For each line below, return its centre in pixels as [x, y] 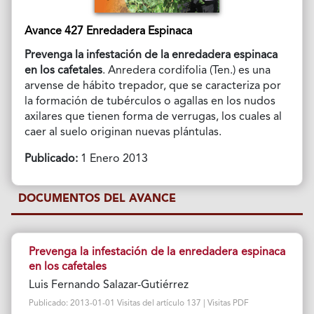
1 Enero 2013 [112, 159]
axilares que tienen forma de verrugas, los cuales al [153, 117]
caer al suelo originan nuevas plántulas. [123, 132]
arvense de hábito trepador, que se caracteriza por [152, 86]
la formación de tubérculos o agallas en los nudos [150, 101]
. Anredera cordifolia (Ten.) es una [186, 70]
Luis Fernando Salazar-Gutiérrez [108, 285]
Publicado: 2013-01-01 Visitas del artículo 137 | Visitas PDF [138, 303]
